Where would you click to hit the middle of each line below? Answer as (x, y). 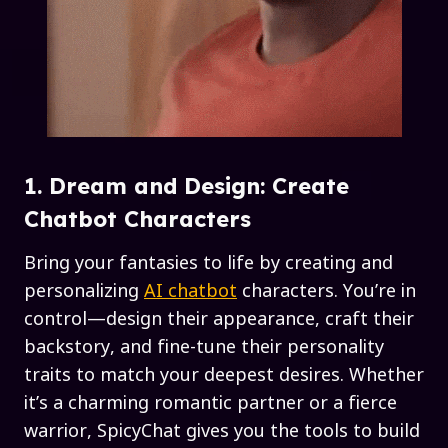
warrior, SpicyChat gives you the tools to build (222, 429)
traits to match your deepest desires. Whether (224, 373)
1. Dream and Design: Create (186, 186)
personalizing (84, 289)
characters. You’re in (326, 289)
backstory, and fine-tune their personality (204, 345)
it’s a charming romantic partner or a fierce (210, 401)
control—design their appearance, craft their (219, 317)
